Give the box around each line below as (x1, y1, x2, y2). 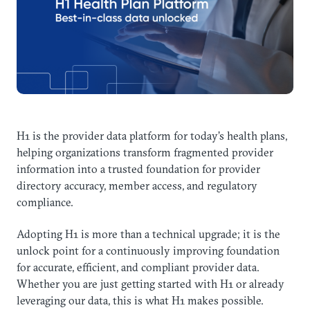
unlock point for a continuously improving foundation (17, 243, 280, 257)
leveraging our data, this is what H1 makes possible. (17, 293, 264, 307)
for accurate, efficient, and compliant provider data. (17, 259, 259, 274)
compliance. (17, 194, 73, 209)
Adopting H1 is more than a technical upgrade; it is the (17, 226, 280, 241)
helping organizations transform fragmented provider (17, 145, 273, 159)
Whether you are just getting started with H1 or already (17, 276, 284, 291)
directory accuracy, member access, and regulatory (17, 178, 257, 192)
